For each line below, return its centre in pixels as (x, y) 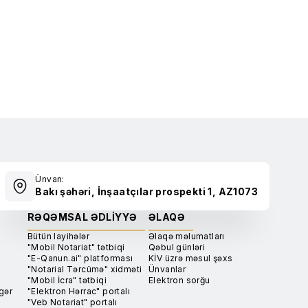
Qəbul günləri (177, 247)
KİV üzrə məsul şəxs (191, 258)
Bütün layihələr (59, 236)
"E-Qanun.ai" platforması (80, 258)
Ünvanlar (167, 269)
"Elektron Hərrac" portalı (79, 291)
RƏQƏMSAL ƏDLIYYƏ (82, 217)
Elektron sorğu (179, 280)
